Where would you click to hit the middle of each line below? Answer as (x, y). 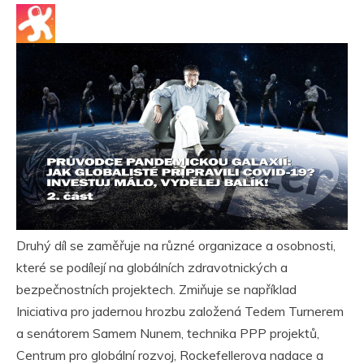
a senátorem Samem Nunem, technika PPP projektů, (168, 333)
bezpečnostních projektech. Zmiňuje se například (156, 289)
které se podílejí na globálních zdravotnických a (152, 267)
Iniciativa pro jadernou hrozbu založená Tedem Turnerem (180, 311)
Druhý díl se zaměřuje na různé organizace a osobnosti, (176, 245)
